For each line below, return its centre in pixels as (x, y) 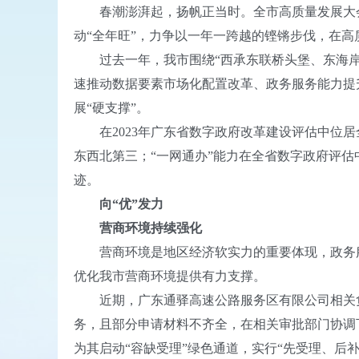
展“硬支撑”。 (111, 108)
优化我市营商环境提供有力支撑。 (170, 276)
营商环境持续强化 (138, 228)
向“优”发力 (119, 204)
